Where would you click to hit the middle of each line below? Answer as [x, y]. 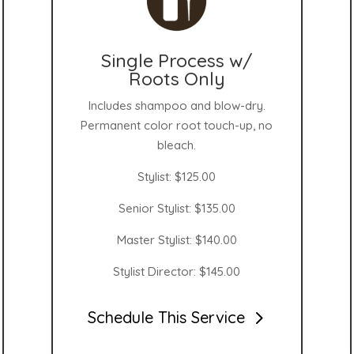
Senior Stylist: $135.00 [177, 208]
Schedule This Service [167, 318]
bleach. [177, 145]
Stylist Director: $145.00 [177, 271]
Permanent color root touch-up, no [177, 125]
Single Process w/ [177, 60]
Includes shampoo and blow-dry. [177, 105]
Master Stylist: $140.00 [177, 239]
